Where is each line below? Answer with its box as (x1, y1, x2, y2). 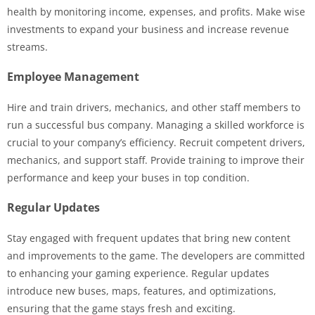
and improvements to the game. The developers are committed (7, 248, 305, 262)
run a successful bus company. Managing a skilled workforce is (7, 117, 304, 131)
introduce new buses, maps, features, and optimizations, (7, 283, 276, 297)
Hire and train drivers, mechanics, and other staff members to (7, 100, 300, 114)
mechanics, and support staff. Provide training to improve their (7, 153, 304, 167)
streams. (7, 39, 48, 53)
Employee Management (7, 68, 139, 84)
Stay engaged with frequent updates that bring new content (7, 231, 290, 245)
